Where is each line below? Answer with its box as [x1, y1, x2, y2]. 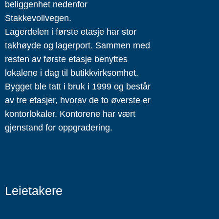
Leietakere [5, 184, 63, 197]
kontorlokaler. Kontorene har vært [5, 109, 135, 119]
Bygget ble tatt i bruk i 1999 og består [5, 82, 151, 91]
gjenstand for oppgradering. [5, 123, 112, 132]
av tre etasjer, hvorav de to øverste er [5, 95, 151, 105]
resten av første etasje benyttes [5, 54, 128, 64]
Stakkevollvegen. [5, 13, 71, 23]
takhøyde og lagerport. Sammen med [5, 41, 150, 50]
